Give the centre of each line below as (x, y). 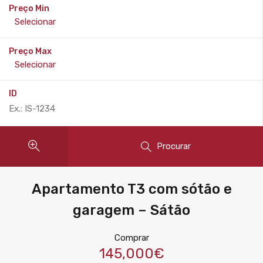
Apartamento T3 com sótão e (131, 189)
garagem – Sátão (131, 210)
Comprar (131, 238)
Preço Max (30, 51)
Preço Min (29, 9)
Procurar (173, 146)
